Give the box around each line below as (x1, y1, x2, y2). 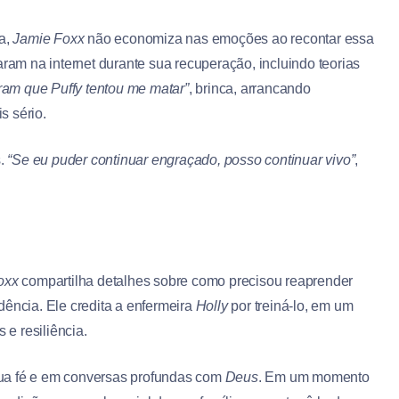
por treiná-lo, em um (227, 298, 354, 314)
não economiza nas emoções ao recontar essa (84, 31, 374, 47)
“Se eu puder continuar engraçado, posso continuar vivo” (7, 152, 355, 168)
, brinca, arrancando (188, 81, 311, 97)
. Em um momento (257, 370, 370, 386)
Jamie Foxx (12, 31, 85, 47)
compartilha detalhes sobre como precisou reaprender (18, 273, 354, 289)
